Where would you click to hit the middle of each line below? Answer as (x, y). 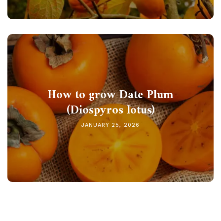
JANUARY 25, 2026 (110, 125)
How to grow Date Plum (110, 95)
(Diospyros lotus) (110, 110)
